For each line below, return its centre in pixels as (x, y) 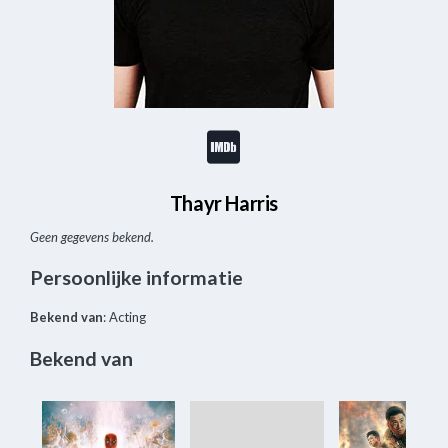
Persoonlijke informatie (136, 278)
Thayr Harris (224, 203)
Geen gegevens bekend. (92, 237)
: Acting (124, 317)
